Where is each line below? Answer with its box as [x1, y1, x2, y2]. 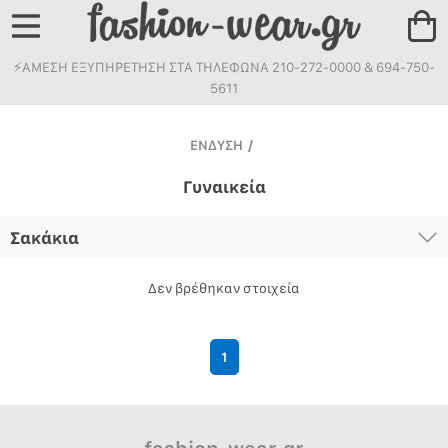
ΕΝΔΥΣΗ [190, 136, 244, 153]
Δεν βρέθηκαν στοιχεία [148, 279, 300, 296]
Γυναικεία [182, 175, 266, 197]
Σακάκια [10, 226, 79, 248]
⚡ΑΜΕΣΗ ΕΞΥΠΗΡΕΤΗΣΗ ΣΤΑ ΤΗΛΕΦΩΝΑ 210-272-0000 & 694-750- [13, 58, 435, 75]
